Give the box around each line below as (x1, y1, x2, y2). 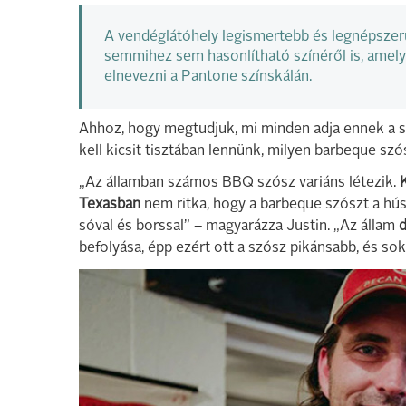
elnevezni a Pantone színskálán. (104, 70, 312, 84)
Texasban (79, 198, 140, 212)
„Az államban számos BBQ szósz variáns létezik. (79, 176, 400, 190)
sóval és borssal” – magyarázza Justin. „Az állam (79, 219, 399, 234)
